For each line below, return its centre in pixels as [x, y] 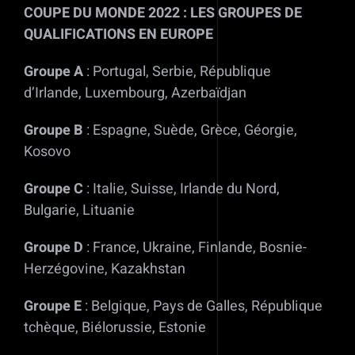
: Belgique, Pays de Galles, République [204, 307]
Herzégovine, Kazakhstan [105, 269]
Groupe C [53, 189]
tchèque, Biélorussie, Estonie [115, 328]
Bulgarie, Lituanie [79, 211]
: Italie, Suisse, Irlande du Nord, [181, 189]
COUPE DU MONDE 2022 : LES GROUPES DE [163, 13]
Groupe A [53, 72]
